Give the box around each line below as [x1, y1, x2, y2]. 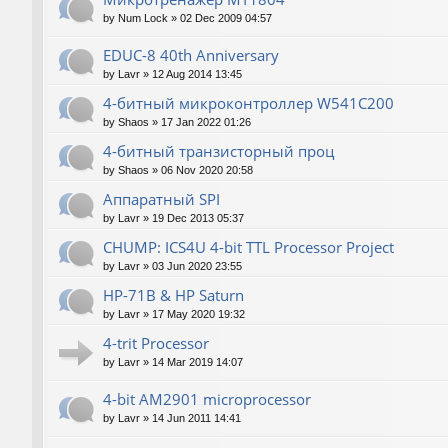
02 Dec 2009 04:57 [180, 11, 272, 24]
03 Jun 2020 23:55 [152, 259, 242, 272]
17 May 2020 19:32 [152, 307, 245, 320]
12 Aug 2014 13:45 [152, 67, 242, 80]
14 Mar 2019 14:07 [152, 355, 243, 368]
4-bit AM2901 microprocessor [103, 388, 311, 409]
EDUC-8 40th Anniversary [103, 44, 279, 65]
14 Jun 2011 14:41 [152, 411, 241, 424]
